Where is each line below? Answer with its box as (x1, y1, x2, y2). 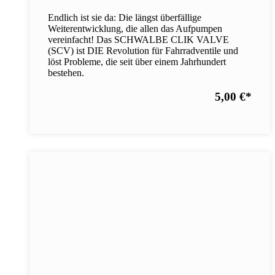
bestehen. (48, 67, 84, 78)
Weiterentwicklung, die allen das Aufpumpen (48, 23, 222, 34)
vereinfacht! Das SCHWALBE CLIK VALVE (48, 34, 229, 45)
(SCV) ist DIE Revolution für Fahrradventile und (48, 45, 238, 56)
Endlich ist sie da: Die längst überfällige (48, 12, 201, 23)
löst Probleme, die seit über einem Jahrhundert (48, 56, 226, 67)
